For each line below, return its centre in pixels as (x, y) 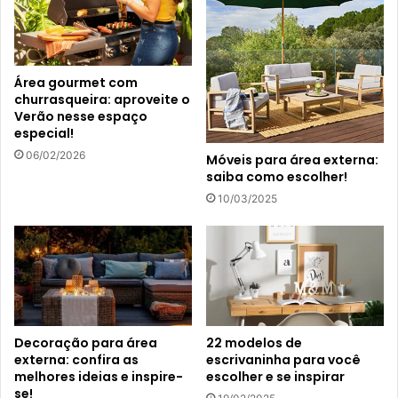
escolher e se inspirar (275, 377)
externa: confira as (76, 360)
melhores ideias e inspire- (99, 377)
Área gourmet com (76, 83)
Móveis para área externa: (292, 160)
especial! (44, 134)
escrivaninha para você (283, 360)
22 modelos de (254, 343)
